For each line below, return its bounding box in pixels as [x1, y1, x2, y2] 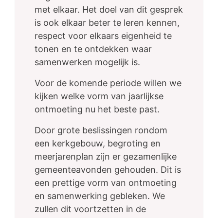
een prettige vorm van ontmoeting [35, 178, 177, 188]
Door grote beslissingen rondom [35, 125, 167, 136]
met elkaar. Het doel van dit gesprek [35, 4, 183, 15]
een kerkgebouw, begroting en [35, 138, 161, 149]
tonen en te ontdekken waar [35, 44, 152, 54]
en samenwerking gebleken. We [35, 191, 165, 201]
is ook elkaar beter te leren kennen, [35, 18, 180, 28]
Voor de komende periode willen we [35, 78, 182, 89]
